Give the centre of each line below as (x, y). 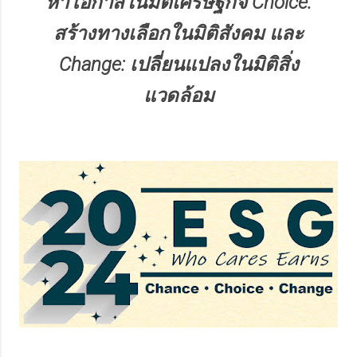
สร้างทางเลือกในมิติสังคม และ (178, 33)
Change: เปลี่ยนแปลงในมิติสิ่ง (178, 64)
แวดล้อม (178, 95)
